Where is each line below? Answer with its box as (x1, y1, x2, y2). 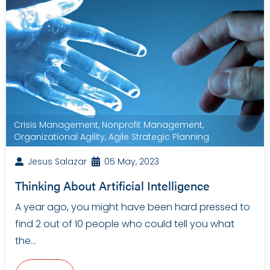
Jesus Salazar (28, 155, 87, 168)
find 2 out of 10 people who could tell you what (15, 217, 234, 231)
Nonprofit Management (102, 119, 202, 131)
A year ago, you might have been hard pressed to (15, 200, 250, 215)
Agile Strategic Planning (108, 131, 209, 143)
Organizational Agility (14, 131, 105, 143)
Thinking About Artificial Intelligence (15, 177, 210, 195)
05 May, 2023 (104, 155, 159, 168)
